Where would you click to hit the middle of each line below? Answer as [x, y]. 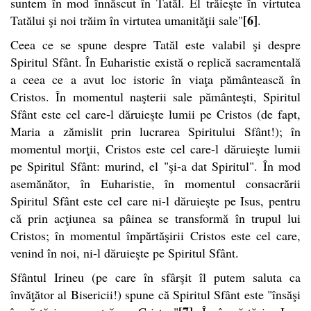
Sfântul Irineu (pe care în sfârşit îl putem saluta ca [155, 277]
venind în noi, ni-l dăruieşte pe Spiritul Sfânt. [125, 252]
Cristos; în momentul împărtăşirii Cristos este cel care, [155, 235]
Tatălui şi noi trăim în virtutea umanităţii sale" [127, 20]
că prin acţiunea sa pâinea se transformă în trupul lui [155, 218]
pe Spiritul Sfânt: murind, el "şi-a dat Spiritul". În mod [155, 166]
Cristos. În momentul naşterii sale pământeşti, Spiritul [155, 96]
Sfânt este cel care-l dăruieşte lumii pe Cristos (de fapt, [155, 114]
